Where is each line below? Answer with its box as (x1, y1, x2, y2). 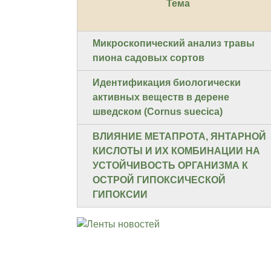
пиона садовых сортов (93, 53, 204, 64)
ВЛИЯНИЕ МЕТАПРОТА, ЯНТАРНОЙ (93, 131, 266, 142)
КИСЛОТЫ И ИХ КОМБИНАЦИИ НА (93, 146, 260, 157)
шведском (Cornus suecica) (93, 106, 223, 117)
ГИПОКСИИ (93, 189, 148, 200)
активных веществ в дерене (93, 92, 229, 103)
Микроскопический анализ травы (93, 38, 255, 49)
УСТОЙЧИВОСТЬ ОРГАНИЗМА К (93, 160, 248, 171)
